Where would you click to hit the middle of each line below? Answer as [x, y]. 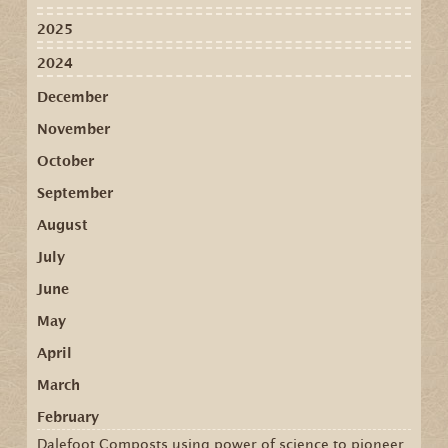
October [65, 161]
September [74, 193]
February [67, 417]
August [62, 225]
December [72, 97]
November [73, 129]
